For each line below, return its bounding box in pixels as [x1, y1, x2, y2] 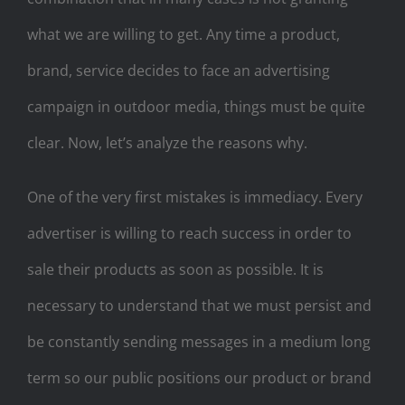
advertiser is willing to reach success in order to [27, 222, 352, 243]
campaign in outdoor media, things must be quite [27, 96, 365, 117]
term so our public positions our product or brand [27, 367, 372, 388]
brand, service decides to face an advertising [27, 60, 330, 80]
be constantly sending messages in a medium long [27, 331, 371, 352]
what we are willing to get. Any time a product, [27, 24, 340, 44]
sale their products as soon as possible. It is [27, 259, 324, 279]
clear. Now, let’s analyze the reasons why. [27, 132, 307, 153]
